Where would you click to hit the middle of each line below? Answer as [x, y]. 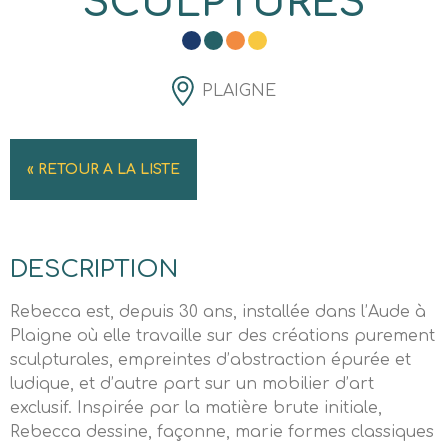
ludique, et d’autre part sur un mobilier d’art [192, 384]
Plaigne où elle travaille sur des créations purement [222, 336]
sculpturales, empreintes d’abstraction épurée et [210, 360]
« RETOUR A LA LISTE [103, 169]
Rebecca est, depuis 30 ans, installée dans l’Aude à [218, 312]
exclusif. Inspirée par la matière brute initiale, [196, 408]
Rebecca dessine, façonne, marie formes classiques [222, 432]
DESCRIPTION [94, 269]
